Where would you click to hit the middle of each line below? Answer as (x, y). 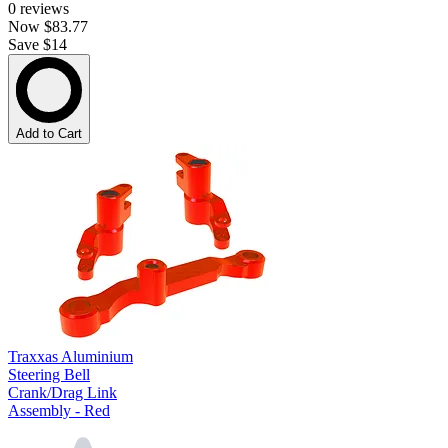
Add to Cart (49, 134)
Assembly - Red (59, 411)
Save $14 (37, 45)
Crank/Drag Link (62, 393)
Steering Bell (49, 375)
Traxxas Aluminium (70, 357)
